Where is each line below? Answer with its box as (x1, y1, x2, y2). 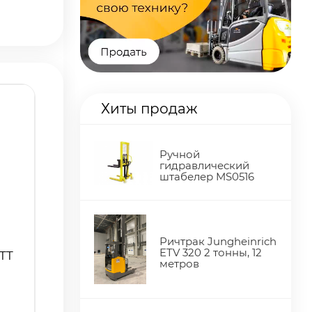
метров (159, 257, 200, 271)
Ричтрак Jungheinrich (159, 235, 277, 249)
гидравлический (159, 159, 250, 173)
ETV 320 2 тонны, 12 (159, 246, 263, 260)
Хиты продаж (101, 100, 198, 118)
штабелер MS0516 (159, 170, 255, 184)
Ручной (159, 148, 201, 162)
